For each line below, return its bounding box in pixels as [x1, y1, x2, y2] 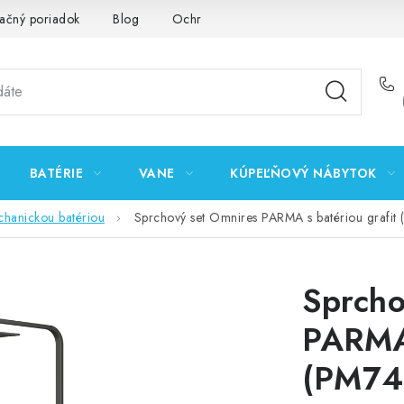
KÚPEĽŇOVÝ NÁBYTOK [230, 164, 377, 182]
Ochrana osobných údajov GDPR [171, 9, 362, 28]
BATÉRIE [29, 164, 83, 182]
